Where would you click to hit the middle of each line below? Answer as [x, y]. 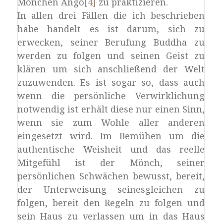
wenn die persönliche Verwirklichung [111, 96]
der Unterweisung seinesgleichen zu [111, 189]
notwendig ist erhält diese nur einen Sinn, [111, 109]
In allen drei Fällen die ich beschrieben [111, 15]
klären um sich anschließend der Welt [111, 69]
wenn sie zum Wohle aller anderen [111, 122]
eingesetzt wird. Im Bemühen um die [111, 136]
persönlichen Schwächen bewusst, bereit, [111, 176]
